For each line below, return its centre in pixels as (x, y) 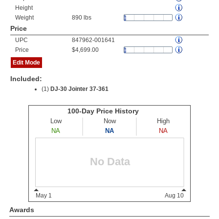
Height (24, 8)
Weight (24, 18)
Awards (22, 210)
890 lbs (82, 18)
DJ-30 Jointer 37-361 (79, 89)
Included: (26, 79)
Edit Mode (26, 63)
